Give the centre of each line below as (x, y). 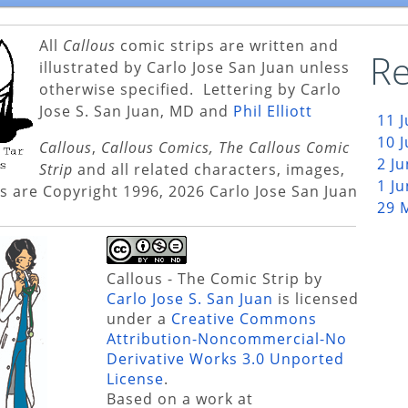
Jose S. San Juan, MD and (137, 112)
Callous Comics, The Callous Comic (226, 148)
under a (139, 319)
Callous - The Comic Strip (203, 279)
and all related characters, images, (209, 170)
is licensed (316, 299)
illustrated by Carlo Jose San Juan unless (195, 68)
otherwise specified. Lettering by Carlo (191, 90)
